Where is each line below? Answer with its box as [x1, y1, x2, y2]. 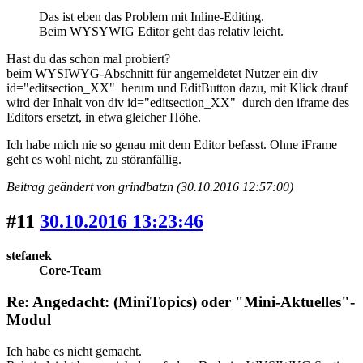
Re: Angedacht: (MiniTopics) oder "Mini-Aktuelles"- [6, 293, 355, 310]
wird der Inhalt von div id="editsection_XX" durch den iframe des [6, 96, 349, 110]
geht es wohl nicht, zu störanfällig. [6, 152, 181, 167]
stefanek [6, 249, 52, 263]
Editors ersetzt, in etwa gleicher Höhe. [6, 110, 201, 125]
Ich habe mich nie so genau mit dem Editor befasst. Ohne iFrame [6, 138, 337, 152]
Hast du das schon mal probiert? [6, 52, 170, 66]
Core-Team [39, 263, 101, 278]
